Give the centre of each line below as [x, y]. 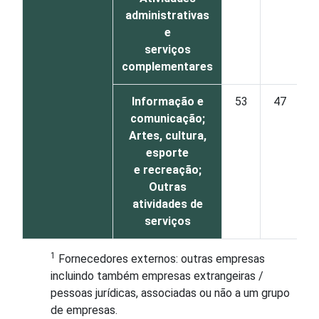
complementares [167, 67]
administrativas [167, 15]
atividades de [167, 204]
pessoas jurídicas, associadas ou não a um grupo [170, 293]
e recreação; [167, 170]
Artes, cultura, [167, 136]
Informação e [167, 101]
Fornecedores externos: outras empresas [160, 259]
